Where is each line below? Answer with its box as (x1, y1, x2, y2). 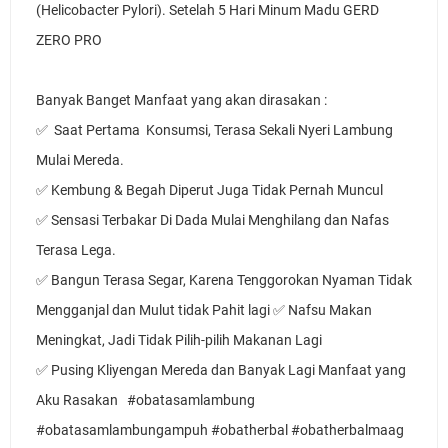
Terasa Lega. (36, 242, 119, 258)
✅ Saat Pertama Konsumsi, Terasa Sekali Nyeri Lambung (36, 122, 393, 138)
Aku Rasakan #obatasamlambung (36, 392, 255, 408)
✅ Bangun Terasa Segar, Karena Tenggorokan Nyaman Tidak (36, 272, 412, 288)
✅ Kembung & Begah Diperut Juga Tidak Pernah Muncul (36, 182, 386, 198)
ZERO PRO (36, 32, 102, 48)
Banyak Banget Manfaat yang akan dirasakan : (36, 92, 330, 108)
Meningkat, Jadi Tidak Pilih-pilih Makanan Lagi (36, 332, 325, 348)
